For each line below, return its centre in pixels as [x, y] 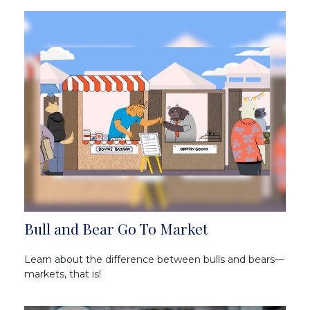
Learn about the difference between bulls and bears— [154, 259]
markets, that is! [63, 274]
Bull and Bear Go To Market [116, 228]
